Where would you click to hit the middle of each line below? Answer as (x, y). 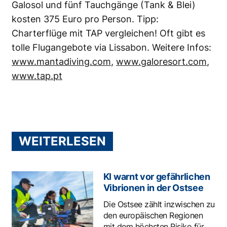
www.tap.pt (37, 75)
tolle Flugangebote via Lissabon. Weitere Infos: (111, 47)
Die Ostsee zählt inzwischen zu (159, 204)
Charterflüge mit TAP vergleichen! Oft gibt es (108, 33)
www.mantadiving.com (61, 61)
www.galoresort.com (161, 61)
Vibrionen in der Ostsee (153, 187)
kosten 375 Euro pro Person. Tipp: (85, 19)
